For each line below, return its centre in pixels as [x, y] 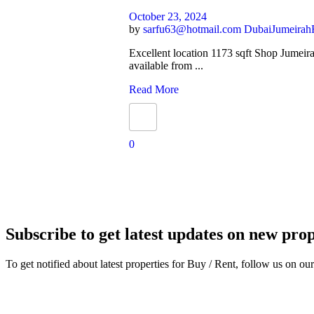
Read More [154, 90]
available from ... [166, 66]
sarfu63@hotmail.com [194, 29]
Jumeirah [292, 29]
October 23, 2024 [168, 17]
